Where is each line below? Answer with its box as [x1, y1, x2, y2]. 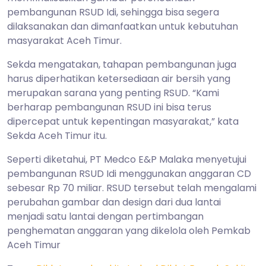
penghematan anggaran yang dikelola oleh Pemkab [7, 223, 251, 237]
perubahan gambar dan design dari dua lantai [7, 195, 221, 209]
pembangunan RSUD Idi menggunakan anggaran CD [7, 166, 251, 180]
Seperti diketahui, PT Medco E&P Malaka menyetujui [7, 152, 246, 166]
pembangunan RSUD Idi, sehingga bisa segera [7, 5, 219, 19]
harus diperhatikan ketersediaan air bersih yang [7, 71, 230, 85]
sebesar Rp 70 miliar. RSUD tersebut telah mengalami [7, 180, 256, 195]
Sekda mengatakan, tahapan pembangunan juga [7, 57, 236, 71]
